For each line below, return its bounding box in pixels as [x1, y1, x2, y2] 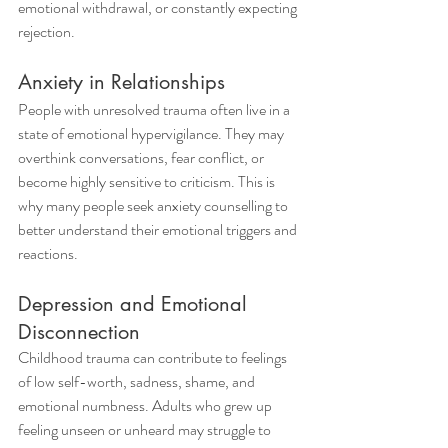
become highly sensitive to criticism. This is [18, 170, 278, 193]
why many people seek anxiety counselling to [18, 194, 291, 217]
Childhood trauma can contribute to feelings [18, 346, 290, 369]
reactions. [18, 242, 78, 265]
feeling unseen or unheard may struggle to [18, 418, 274, 441]
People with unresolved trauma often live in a [18, 98, 293, 121]
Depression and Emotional [18, 291, 253, 317]
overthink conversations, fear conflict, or [18, 146, 267, 169]
